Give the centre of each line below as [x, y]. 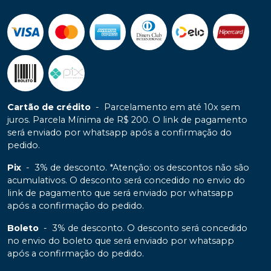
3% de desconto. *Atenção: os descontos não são [142, 167]
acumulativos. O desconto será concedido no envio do [126, 180]
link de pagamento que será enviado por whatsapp [120, 193]
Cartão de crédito [49, 107]
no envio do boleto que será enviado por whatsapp [121, 240]
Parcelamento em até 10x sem [172, 107]
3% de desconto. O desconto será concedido [150, 228]
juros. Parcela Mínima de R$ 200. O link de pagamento [127, 119]
